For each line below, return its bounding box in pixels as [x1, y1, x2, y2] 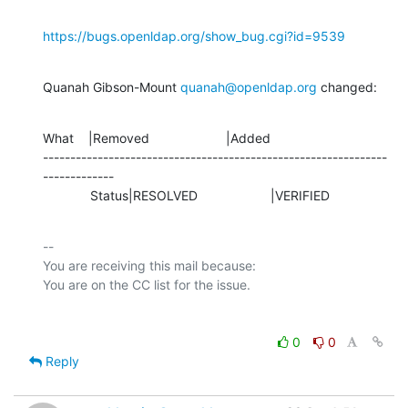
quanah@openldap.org [180, 78, 317, 95]
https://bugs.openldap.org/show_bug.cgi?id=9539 [43, 27, 345, 44]
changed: [317, 78, 377, 95]
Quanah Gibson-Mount [43, 78, 180, 95]
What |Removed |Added [43, 129, 270, 146]
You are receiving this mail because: [43, 257, 256, 273]
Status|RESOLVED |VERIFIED [90, 187, 330, 203]
